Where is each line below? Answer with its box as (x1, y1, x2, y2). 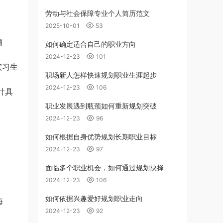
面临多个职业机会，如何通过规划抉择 (45, 163, 164, 172)
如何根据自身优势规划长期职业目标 (45, 132, 157, 141)
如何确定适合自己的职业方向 (45, 40, 136, 48)
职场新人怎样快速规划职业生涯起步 (45, 71, 157, 79)
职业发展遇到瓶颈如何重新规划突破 (45, 102, 157, 110)
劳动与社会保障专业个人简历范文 (45, 9, 150, 17)
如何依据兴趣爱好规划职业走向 (45, 194, 143, 203)
